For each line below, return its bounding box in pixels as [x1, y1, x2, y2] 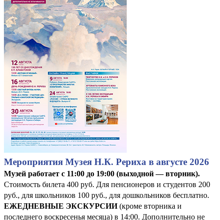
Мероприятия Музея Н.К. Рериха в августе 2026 [4, 156, 209, 167]
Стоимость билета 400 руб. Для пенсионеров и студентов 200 [4, 180, 210, 189]
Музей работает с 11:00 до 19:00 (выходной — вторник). [4, 169, 200, 178]
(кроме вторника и [117, 201, 182, 210]
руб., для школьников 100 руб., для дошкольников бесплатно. [4, 191, 209, 199]
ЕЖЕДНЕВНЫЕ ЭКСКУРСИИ [4, 201, 117, 210]
